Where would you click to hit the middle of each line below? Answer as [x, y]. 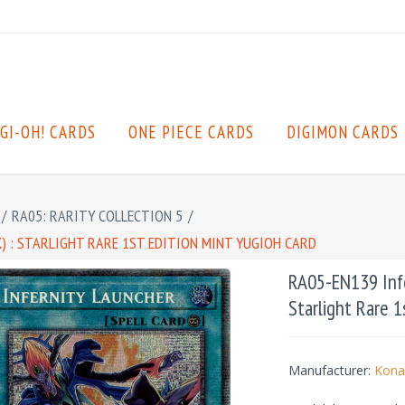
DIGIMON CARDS [343, 132]
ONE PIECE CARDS [191, 132]
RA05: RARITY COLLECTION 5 [97, 216]
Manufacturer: [329, 370]
